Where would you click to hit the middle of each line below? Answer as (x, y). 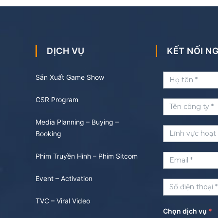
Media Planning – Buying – (77, 122)
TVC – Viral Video (63, 201)
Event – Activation (64, 178)
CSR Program (57, 100)
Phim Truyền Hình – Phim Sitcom (87, 156)
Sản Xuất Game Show (70, 77)
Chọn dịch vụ (185, 211)
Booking (49, 134)
